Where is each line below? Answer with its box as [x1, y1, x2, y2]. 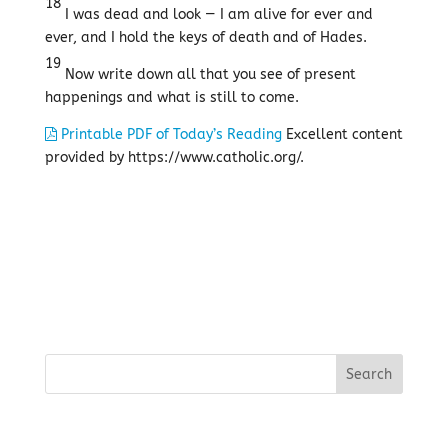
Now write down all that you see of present [60, 66, 356, 83]
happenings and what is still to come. [44, 89, 299, 106]
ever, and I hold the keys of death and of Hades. [44, 29, 367, 46]
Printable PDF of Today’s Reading [56, 126, 282, 143]
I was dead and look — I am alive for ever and [60, 6, 373, 23]
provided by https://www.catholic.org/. [44, 149, 304, 166]
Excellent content [281, 126, 403, 143]
